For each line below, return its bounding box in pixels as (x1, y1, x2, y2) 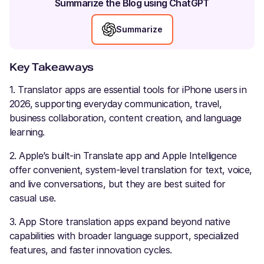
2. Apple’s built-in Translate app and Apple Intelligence (9, 150, 237, 161)
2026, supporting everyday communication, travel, (9, 98, 222, 110)
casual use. (9, 192, 56, 204)
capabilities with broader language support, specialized (9, 230, 238, 242)
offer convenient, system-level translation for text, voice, (9, 164, 252, 176)
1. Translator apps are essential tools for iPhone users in (9, 84, 247, 95)
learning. (9, 126, 45, 138)
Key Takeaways (9, 61, 94, 73)
